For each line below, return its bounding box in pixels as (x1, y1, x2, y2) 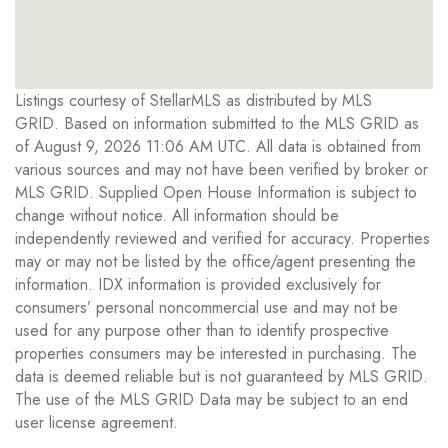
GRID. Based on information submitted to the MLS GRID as (15, 112, 419, 136)
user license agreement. (15, 411, 178, 435)
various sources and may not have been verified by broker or (15, 158, 428, 182)
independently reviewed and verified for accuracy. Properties (15, 227, 430, 251)
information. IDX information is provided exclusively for (15, 273, 381, 297)
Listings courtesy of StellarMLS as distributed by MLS (15, 89, 372, 113)
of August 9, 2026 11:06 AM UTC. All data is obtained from (15, 135, 421, 159)
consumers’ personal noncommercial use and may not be (15, 296, 398, 320)
